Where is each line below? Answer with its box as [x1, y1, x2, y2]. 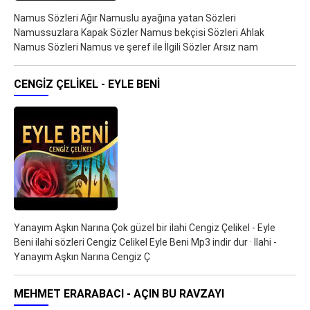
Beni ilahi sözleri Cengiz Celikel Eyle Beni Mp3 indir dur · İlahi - [14, 237, 277, 248]
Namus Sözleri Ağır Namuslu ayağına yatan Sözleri [14, 12, 236, 24]
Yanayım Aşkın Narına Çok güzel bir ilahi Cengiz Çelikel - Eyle [14, 222, 275, 234]
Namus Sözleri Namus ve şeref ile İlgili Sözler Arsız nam [14, 42, 258, 53]
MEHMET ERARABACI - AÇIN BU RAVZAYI [14, 287, 224, 301]
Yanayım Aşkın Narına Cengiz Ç [14, 251, 150, 263]
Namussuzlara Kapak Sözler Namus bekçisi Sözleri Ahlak [14, 27, 264, 39]
